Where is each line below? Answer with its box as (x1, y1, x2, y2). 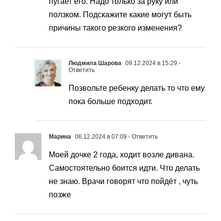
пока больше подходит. (69, 97, 152, 106)
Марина (49, 133, 71, 141)
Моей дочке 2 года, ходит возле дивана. (49, 150, 194, 159)
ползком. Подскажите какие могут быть (49, 10, 191, 19)
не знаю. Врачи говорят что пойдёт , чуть (49, 177, 198, 186)
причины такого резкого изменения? (49, 24, 182, 33)
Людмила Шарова (69, 60, 121, 67)
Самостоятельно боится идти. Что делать (49, 164, 200, 173)
